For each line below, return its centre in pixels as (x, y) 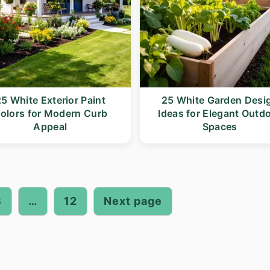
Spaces (220, 127)
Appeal (50, 127)
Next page (133, 201)
